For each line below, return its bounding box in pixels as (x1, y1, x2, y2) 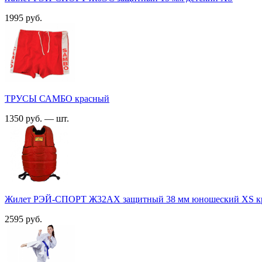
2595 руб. (5, 213, 47, 224)
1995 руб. (5, 12, 47, 23)
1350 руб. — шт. (5, 113, 71, 123)
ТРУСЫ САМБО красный (5, 93, 109, 104)
